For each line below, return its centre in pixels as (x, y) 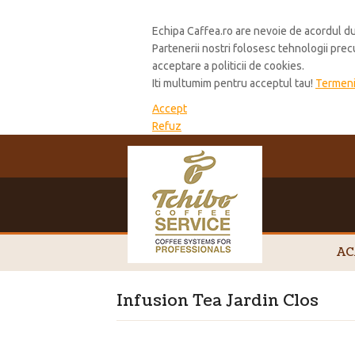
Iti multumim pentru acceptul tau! (234, 84)
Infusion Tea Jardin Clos (218, 302)
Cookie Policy (194, 14)
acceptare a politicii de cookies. (228, 66)
